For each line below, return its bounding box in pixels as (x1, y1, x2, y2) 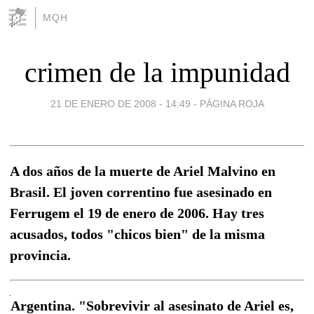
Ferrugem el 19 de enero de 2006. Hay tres (10, 205, 264, 221)
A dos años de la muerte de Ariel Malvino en (10, 163, 275, 179)
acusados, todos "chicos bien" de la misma (10, 226, 265, 242)
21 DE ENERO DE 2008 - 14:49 (50, 97, 191, 109)
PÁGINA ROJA (199, 97, 264, 109)
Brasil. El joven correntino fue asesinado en (10, 184, 272, 200)
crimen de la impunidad (24, 56, 290, 88)
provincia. (10, 247, 71, 263)
